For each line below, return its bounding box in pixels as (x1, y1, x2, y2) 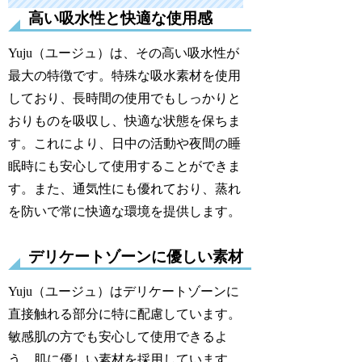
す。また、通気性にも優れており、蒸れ (8, 181, 242, 196)
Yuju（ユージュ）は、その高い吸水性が (8, 45, 240, 60)
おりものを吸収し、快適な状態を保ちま (8, 113, 242, 128)
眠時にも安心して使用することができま (8, 158, 242, 173)
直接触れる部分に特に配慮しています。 (8, 306, 242, 321)
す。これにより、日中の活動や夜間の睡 (8, 136, 242, 150)
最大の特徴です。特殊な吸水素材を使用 (8, 68, 242, 82)
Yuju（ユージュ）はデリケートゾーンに (8, 284, 240, 298)
